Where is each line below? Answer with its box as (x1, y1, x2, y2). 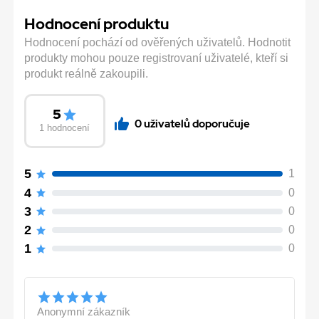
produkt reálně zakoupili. (24, 67, 148, 80)
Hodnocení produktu (24, 14, 169, 34)
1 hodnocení (39, 122, 90, 133)
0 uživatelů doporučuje (134, 115, 250, 131)
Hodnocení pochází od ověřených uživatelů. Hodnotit (24, 36, 291, 48)
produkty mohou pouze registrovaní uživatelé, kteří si (24, 51, 288, 64)
